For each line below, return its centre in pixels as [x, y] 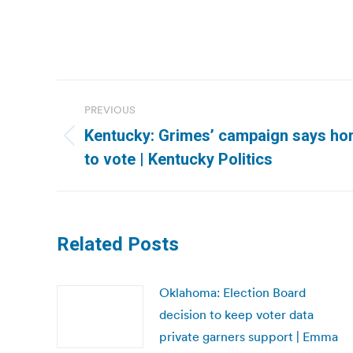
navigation [120, 131]
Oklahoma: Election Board [232, 292]
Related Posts [118, 244]
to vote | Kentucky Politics [178, 159]
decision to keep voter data [236, 314]
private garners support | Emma [249, 336]
